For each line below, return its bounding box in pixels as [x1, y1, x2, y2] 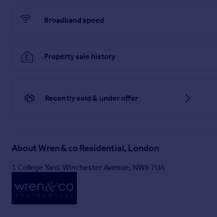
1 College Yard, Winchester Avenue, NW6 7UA [12, 163, 165, 172]
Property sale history [44, 52, 115, 62]
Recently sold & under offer [45, 93, 138, 103]
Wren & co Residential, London [38, 143, 159, 154]
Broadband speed [44, 15, 104, 25]
